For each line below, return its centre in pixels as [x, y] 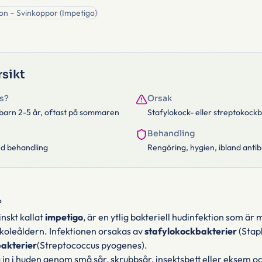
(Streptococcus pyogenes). [92, 245]
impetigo [64, 217]
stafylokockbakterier [189, 231]
